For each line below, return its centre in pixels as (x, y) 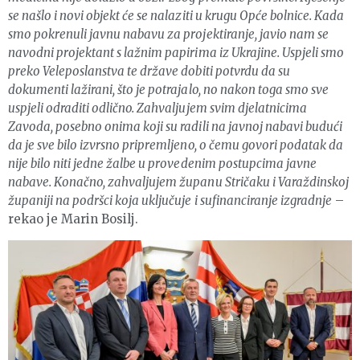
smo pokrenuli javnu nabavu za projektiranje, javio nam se (168, 35)
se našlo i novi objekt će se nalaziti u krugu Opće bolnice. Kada (176, 16)
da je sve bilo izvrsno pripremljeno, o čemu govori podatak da (176, 145)
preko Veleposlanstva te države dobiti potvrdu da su (149, 72)
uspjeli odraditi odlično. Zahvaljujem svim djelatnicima (157, 108)
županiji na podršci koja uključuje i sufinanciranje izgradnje (170, 201)
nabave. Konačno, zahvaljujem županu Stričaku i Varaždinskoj (178, 182)
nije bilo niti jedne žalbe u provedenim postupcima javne (162, 164)
